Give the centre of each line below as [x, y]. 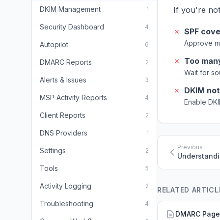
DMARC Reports [66, 62]
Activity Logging [66, 186]
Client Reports [63, 115]
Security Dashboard [72, 27]
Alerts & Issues [63, 80]
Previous [190, 147]
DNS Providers [64, 133]
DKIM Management [70, 9]
